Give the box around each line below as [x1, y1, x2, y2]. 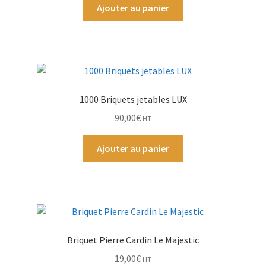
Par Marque [13, 22, 60, 34]
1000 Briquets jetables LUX [79, 93, 187, 106]
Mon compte [13, 53, 66, 66]
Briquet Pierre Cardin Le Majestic [67, 234, 199, 246]
